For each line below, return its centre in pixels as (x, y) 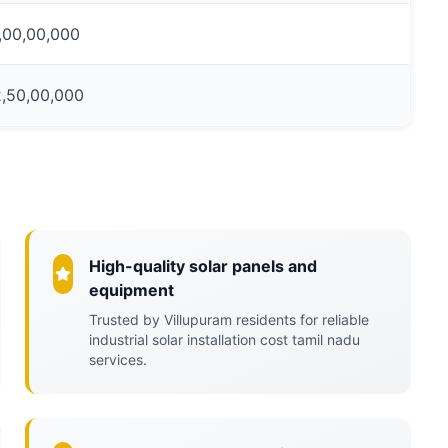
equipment (131, 290)
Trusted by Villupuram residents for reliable (228, 319)
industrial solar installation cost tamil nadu (224, 339)
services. (117, 359)
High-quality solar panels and (202, 266)
